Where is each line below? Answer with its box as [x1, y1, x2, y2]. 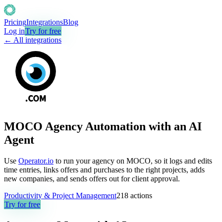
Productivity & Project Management [4, 191, 116, 200]
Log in [4, 27, 25, 35]
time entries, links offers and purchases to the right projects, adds [4, 165, 205, 174]
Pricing [4, 18, 26, 26]
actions [128, 191, 152, 200]
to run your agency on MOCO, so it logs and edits [54, 156, 212, 165]
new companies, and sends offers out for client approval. [4, 174, 180, 183]
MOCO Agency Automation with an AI [4, 119, 202, 133]
